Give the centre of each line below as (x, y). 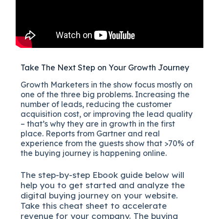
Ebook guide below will (139, 175)
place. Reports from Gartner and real (90, 133)
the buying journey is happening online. (94, 153)
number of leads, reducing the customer (96, 104)
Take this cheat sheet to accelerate (94, 205)
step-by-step (66, 175)
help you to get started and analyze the (103, 185)
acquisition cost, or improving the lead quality (107, 114)
